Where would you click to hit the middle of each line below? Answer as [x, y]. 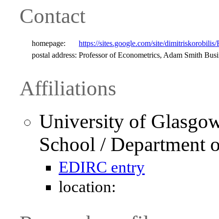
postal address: [55, 55]
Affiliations [68, 88]
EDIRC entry [102, 167]
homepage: [49, 43]
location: [87, 187]
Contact [53, 16]
